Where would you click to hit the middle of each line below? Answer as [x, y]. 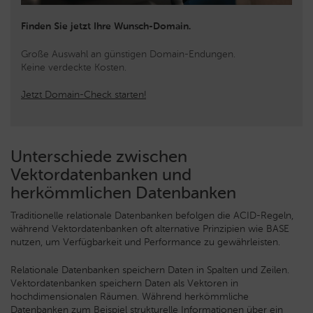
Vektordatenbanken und [101, 174]
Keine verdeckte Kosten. [74, 67]
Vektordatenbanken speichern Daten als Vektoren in [124, 283]
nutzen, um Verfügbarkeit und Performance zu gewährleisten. [145, 242]
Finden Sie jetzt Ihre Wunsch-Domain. [106, 26]
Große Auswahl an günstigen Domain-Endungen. [128, 54]
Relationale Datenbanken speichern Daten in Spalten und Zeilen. [150, 270]
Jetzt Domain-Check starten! [83, 94]
